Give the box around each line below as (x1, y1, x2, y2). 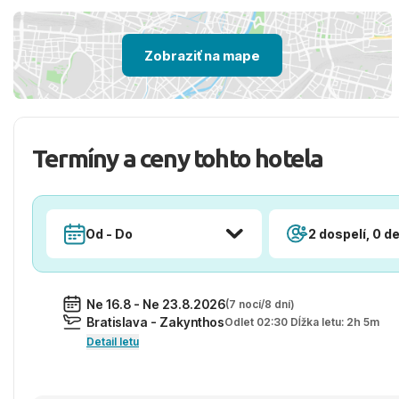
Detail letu (86, 335, 139, 348)
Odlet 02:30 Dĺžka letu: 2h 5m (224, 315, 379, 329)
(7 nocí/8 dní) (225, 297, 294, 311)
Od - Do (85, 226, 133, 241)
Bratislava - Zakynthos (86, 314, 224, 330)
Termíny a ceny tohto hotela (32, 144, 323, 172)
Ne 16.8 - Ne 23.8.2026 (86, 296, 225, 312)
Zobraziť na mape (144, 46, 261, 64)
